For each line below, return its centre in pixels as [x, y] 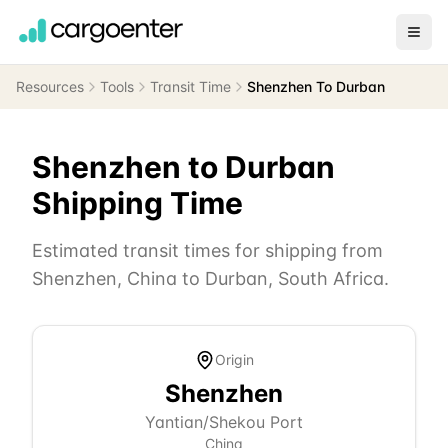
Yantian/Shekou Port [224, 422]
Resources [50, 86]
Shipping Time [137, 203]
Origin [234, 359]
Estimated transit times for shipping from [207, 250]
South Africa [331, 278]
